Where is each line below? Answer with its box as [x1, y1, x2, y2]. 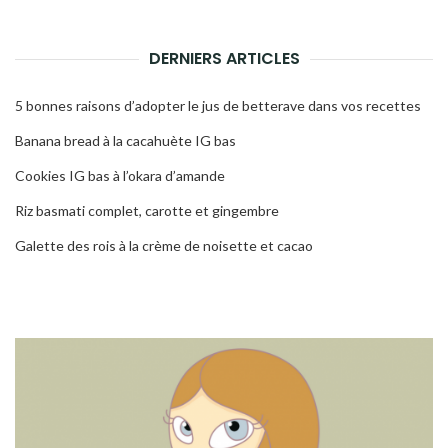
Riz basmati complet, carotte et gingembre [15, 202, 279, 220]
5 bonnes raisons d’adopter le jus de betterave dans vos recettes [15, 97, 421, 115]
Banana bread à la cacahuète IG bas [15, 132, 236, 150]
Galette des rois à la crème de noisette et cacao [15, 237, 313, 255]
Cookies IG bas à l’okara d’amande [15, 167, 225, 185]
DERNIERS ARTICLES [148, 47, 300, 71]
